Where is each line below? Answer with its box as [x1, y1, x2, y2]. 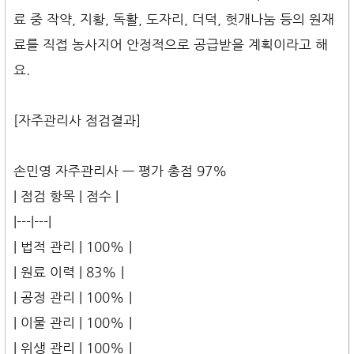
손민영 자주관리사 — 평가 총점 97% [13, 163, 228, 179]
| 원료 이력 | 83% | [13, 264, 124, 281]
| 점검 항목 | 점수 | [13, 188, 119, 205]
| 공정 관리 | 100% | [13, 289, 132, 306]
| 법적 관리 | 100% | [13, 239, 132, 255]
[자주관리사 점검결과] [13, 112, 141, 129]
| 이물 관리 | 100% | [13, 314, 132, 331]
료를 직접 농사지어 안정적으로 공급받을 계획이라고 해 [13, 36, 328, 53]
